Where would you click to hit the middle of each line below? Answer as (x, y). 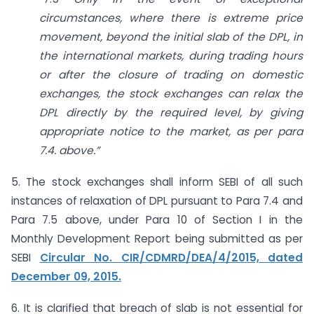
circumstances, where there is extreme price (171, 18)
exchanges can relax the (233, 94)
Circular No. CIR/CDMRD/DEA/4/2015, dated (171, 257)
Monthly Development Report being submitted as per (157, 238)
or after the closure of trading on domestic (171, 75)
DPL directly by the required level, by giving (171, 113)
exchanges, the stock (101, 94)
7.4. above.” (69, 151)
